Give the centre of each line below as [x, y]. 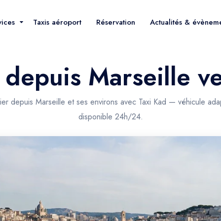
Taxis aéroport [57, 22]
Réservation [116, 22]
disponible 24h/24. [110, 117]
